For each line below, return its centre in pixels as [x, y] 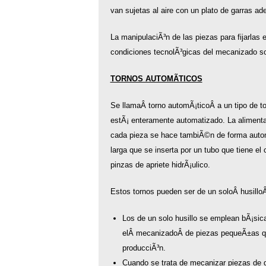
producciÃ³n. [144, 248]
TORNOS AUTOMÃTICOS [156, 79]
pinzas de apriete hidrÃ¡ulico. [160, 165]
